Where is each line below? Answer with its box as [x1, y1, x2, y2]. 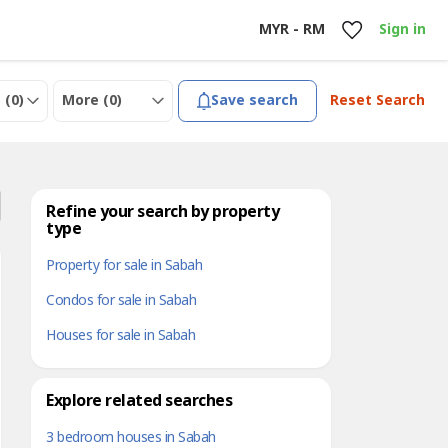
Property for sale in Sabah [46, 255, 202, 276]
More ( [62, 90, 110, 111]
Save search [211, 90, 299, 111]
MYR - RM [258, 19, 325, 40]
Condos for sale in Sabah [46, 290, 196, 311]
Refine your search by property [46, 200, 279, 224]
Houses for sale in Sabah [46, 325, 195, 346]
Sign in [378, 19, 426, 40]
